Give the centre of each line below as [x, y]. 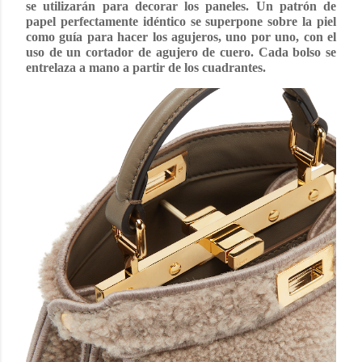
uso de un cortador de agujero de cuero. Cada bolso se [181, 52]
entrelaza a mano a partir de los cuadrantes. [146, 67]
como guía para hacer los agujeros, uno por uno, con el [181, 36]
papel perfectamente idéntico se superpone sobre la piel [181, 21]
